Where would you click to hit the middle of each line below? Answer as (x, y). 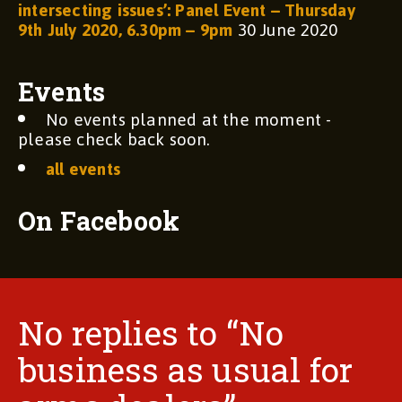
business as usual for (186, 370)
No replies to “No (151, 333)
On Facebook (99, 221)
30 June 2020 (288, 30)
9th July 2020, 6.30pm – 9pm (126, 30)
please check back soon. (114, 140)
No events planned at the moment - (189, 120)
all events (83, 170)
